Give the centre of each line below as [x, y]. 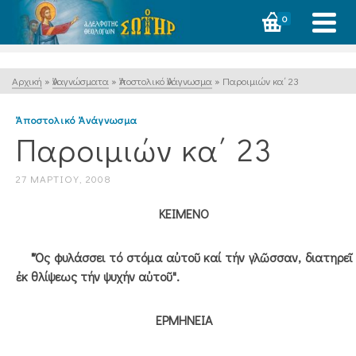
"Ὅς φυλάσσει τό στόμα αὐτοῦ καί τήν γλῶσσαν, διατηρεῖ [184, 257]
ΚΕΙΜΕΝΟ [184, 213]
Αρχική [27, 81]
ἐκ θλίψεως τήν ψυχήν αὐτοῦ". [98, 276]
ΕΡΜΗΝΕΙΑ [184, 320]
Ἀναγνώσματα [81, 81]
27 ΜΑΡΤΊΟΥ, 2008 [64, 178]
